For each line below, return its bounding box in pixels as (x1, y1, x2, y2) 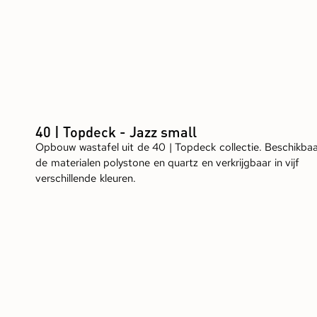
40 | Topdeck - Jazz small (35, 122, 197, 142)
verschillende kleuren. (35, 171, 136, 186)
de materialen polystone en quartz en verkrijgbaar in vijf (35, 156, 299, 171)
